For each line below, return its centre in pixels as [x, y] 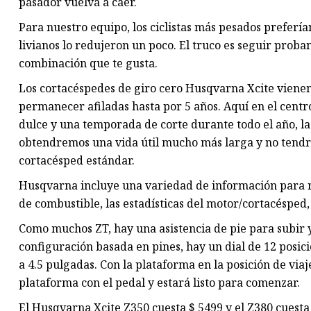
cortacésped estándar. [77, 161]
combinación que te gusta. [88, 64]
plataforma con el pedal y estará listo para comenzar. [159, 283]
